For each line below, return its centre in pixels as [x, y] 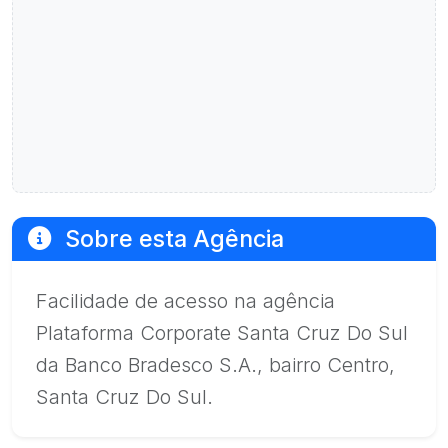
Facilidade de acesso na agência [185, 301]
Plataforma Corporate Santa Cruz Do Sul [222, 333]
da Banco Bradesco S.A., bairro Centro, [215, 365]
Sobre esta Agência [171, 238]
